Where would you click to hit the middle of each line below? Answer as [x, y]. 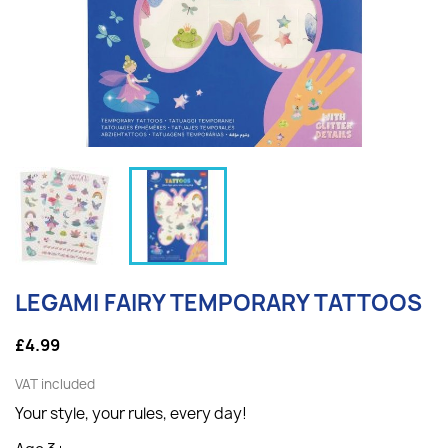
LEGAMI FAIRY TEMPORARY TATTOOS [218, 303]
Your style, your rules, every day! [131, 413]
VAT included [55, 384]
